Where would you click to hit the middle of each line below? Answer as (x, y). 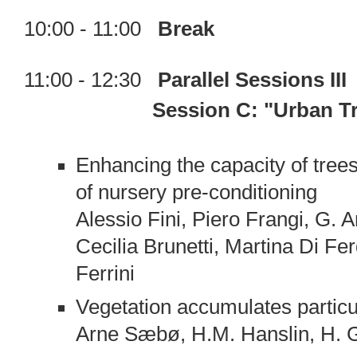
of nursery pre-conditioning (196, 192)
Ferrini (105, 274)
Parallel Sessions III (253, 79)
